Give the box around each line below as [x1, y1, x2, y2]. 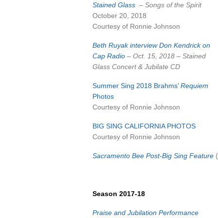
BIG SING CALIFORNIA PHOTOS [92, 122, 196, 130]
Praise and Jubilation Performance [92, 209, 199, 217]
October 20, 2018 [92, 12, 146, 19]
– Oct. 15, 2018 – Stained [125, 52, 206, 60]
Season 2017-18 [92, 190, 145, 198]
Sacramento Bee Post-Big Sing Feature [92, 152, 214, 160]
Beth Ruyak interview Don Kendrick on [92, 41, 210, 49]
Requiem [181, 82, 208, 90]
